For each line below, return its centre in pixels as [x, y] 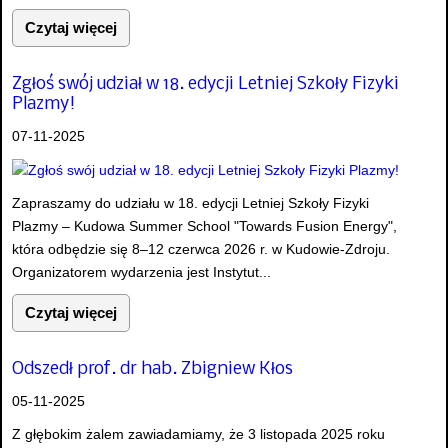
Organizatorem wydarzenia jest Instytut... [141, 271]
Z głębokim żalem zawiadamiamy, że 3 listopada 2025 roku [198, 434]
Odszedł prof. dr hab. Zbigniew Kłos [152, 370]
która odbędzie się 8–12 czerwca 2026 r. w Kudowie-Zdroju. [201, 248]
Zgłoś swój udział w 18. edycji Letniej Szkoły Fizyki [205, 85]
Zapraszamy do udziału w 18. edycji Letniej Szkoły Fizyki [190, 202]
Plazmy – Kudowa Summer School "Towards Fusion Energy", [204, 225]
